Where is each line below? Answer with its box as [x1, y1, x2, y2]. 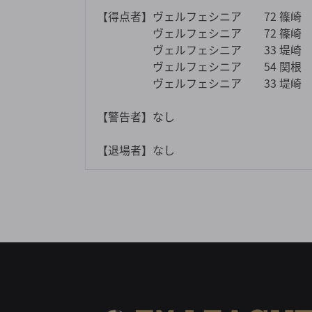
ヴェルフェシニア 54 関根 [97, 57, 302, 75]
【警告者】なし [97, 107, 175, 125]
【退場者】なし [97, 141, 175, 158]
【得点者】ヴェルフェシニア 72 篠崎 [97, 7, 302, 24]
